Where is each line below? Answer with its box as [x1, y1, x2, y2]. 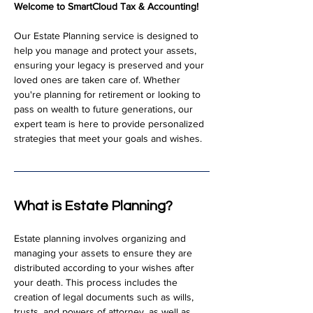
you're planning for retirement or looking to [14, 89, 203, 100]
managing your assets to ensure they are [14, 247, 195, 259]
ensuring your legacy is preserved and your [14, 59, 207, 71]
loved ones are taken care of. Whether [14, 74, 183, 85]
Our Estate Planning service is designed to [14, 30, 201, 41]
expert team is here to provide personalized [14, 118, 207, 129]
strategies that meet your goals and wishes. [14, 133, 202, 144]
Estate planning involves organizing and [14, 233, 189, 244]
